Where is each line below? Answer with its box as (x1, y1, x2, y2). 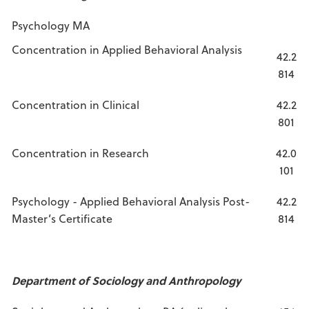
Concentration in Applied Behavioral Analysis (12, 41, 242, 57)
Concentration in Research (12, 145, 149, 161)
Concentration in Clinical (12, 97, 139, 112)
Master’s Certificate (12, 210, 112, 226)
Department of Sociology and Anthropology (12, 272, 241, 288)
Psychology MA (12, 17, 90, 33)
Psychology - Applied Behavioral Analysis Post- (12, 193, 250, 209)
